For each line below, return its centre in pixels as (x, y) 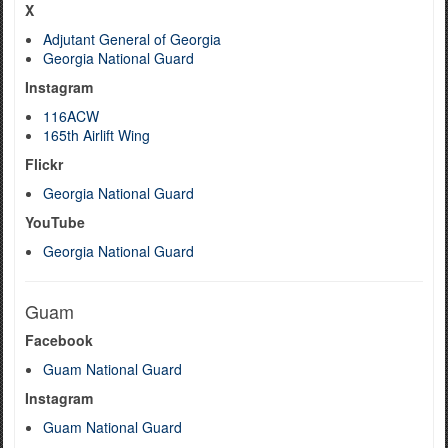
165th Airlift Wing (96, 135)
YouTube (55, 222)
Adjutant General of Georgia (132, 39)
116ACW (71, 116)
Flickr (44, 164)
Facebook (59, 340)
